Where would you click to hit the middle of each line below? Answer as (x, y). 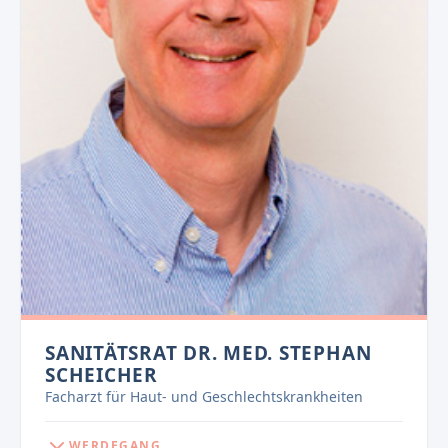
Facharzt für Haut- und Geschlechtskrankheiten (204, 396)
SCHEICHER (101, 374)
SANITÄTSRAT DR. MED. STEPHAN (208, 352)
